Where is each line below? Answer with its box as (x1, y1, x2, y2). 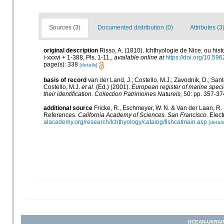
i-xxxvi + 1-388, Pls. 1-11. (43, 54, 111, 61)
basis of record (43, 76, 86, 83)
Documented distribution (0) (97, 24, 173, 31)
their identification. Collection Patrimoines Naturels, (43, 90, 182, 97)
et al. (81, 83, 94, 90)
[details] (79, 62, 97, 68)
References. (43, 111, 78, 118)
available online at (114, 54, 164, 61)
